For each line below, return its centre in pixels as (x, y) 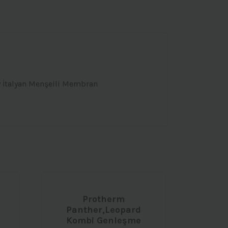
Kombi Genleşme (103, 221)
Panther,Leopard (103, 210)
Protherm (103, 199)
